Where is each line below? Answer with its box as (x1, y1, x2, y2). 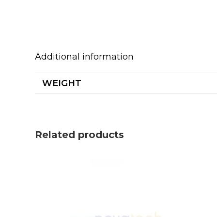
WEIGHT (42, 78, 81, 89)
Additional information (35, 51, 134, 62)
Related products (35, 129, 124, 140)
